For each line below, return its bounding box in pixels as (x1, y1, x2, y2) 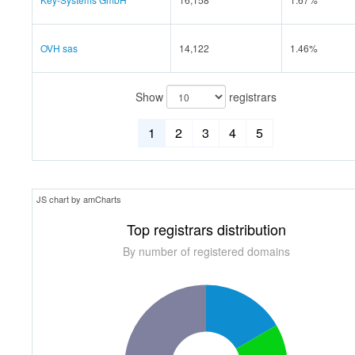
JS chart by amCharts (36, 192, 121, 205)
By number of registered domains (122, 242, 290, 259)
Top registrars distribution (126, 218, 286, 239)
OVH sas (40, 40, 78, 55)
